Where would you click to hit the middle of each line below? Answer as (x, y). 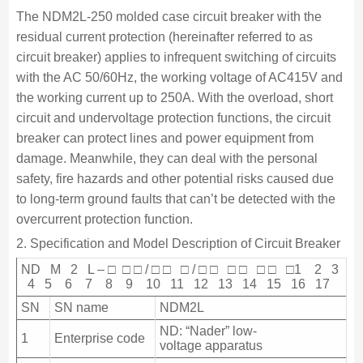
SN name (81, 307)
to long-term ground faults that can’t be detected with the (175, 199)
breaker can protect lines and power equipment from (164, 138)
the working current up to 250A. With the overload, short (174, 97)
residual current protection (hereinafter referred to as (164, 36)
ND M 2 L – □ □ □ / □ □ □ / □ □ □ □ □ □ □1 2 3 (179, 269)
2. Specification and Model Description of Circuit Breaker (178, 243)
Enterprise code (99, 338)
